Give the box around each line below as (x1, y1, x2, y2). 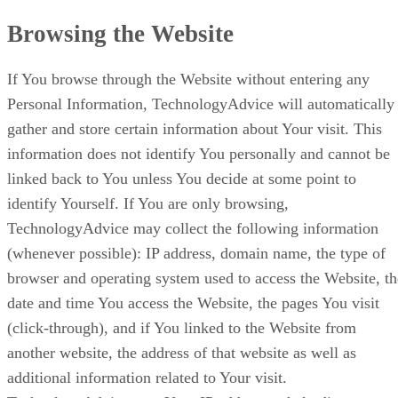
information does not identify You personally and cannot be (7, 144, 390, 163)
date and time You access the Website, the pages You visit (7, 293, 379, 312)
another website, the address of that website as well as (7, 343, 356, 362)
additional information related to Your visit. (7, 368, 287, 386)
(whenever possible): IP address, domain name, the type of (7, 243, 386, 262)
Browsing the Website (7, 20, 234, 48)
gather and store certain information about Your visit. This (7, 119, 382, 138)
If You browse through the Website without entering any (7, 69, 370, 88)
